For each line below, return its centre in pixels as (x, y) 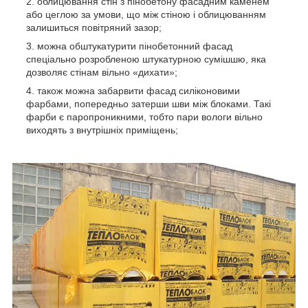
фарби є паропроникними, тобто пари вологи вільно (144, 117)
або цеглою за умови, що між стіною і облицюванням (146, 14)
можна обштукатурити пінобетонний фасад (135, 46)
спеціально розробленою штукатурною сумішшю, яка (146, 59)
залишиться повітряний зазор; (94, 27)
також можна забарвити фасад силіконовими (139, 90)
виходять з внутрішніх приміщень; (102, 130)
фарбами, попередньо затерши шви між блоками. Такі (148, 103)
